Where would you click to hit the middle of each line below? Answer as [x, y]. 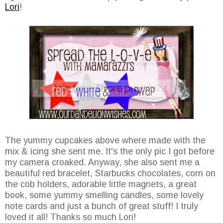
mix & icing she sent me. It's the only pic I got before [110, 152]
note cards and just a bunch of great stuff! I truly [102, 206]
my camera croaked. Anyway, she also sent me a [102, 163]
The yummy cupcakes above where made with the [105, 141]
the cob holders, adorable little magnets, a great [101, 184]
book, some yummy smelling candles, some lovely [104, 195]
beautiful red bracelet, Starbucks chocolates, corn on [110, 173]
